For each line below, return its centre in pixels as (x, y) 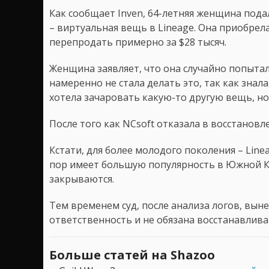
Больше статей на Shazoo (132, 255)
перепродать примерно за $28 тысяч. (138, 42)
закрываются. (82, 179)
